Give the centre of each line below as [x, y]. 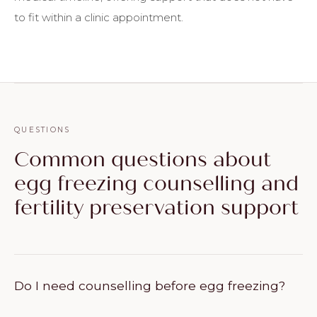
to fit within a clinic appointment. [99, 17]
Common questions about [143, 159]
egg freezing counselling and [156, 183]
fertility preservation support [156, 207]
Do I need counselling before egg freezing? [150, 285]
